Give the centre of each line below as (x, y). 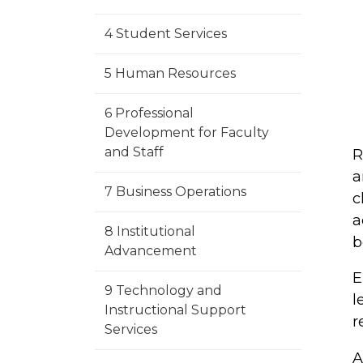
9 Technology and (163, 290)
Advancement (151, 251)
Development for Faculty (187, 132)
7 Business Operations (175, 192)
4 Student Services (166, 34)
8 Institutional (150, 231)
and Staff (134, 152)
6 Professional (149, 113)
